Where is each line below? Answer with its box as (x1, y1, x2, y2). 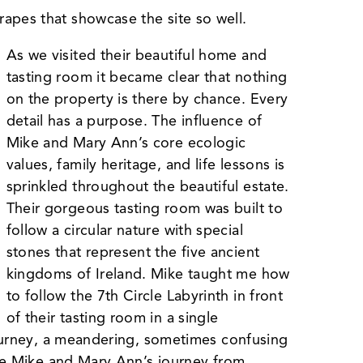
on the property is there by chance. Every (6, 89, 288, 108)
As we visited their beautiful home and (6, 45, 267, 64)
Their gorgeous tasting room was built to (6, 199, 283, 217)
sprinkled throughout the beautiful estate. (6, 177, 289, 195)
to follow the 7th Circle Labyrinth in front (6, 286, 284, 305)
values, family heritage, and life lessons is (6, 155, 285, 173)
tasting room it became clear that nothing (6, 67, 288, 86)
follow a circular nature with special (6, 220, 243, 239)
